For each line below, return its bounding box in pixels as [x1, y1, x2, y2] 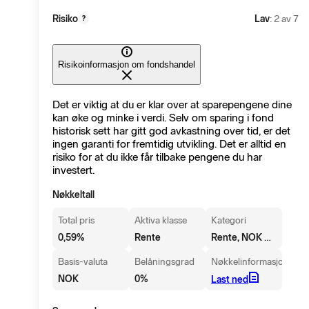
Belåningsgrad [134, 256, 195, 268]
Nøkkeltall [52, 189, 94, 201]
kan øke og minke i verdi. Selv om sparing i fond [52, 111, 274, 125]
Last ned [211, 274, 249, 286]
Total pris [58, 215, 94, 227]
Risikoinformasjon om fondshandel [58, 59, 195, 70]
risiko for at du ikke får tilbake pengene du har [52, 150, 262, 164]
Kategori [211, 215, 247, 227]
